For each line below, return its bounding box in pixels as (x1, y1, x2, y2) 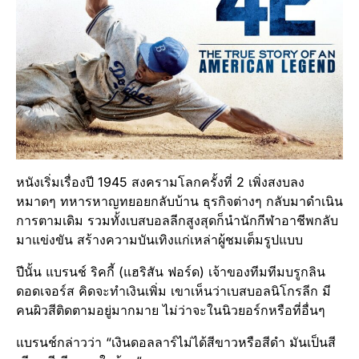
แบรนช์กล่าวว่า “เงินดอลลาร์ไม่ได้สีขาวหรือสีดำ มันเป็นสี (16, 333, 336, 350)
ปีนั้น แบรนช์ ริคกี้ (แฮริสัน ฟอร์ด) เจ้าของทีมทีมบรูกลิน (16, 263, 325, 280)
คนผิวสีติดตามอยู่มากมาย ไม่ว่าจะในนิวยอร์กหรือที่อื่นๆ (16, 301, 329, 318)
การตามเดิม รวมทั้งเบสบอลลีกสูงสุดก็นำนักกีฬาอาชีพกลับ (16, 212, 338, 228)
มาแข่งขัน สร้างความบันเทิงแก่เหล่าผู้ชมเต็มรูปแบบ (16, 231, 303, 248)
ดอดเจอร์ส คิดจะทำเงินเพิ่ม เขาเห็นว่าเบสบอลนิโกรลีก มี (16, 282, 331, 299)
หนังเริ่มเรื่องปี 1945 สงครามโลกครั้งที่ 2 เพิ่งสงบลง (16, 173, 305, 190)
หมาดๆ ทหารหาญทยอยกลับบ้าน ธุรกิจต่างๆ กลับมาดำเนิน (16, 192, 343, 209)
